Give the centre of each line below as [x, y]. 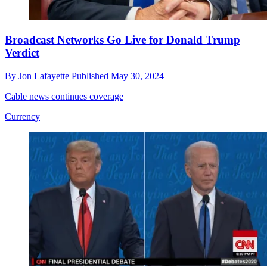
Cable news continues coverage [64, 96]
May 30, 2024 [137, 76]
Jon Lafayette [45, 76]
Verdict [22, 53]
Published [91, 76]
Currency [22, 116]
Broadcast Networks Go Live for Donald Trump [122, 40]
